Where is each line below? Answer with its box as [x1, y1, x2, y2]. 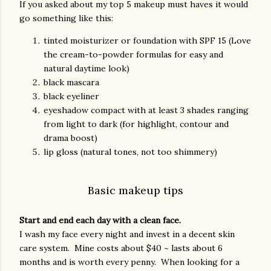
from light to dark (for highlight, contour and [44, 119, 229, 129]
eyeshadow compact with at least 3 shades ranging [44, 105, 249, 116]
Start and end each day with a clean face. [19, 215, 181, 226]
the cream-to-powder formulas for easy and [44, 49, 223, 60]
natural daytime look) [44, 63, 129, 74]
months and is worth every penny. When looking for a [19, 256, 240, 267]
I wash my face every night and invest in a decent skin [19, 229, 235, 240]
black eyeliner [44, 91, 102, 102]
